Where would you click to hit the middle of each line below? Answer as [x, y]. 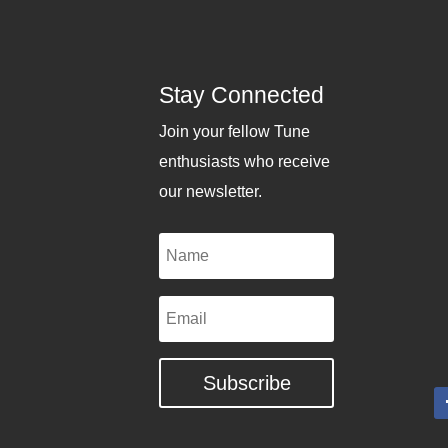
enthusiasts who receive [245, 162]
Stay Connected [242, 95]
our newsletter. [211, 192]
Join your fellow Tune [235, 132]
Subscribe [246, 383]
